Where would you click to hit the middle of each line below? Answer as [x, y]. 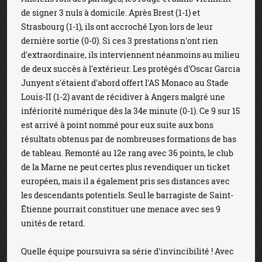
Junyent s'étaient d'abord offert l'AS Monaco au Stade [125, 83]
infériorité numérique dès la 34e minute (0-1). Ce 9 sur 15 [130, 111]
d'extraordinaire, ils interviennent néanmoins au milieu [130, 55]
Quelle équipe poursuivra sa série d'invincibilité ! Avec [127, 251]
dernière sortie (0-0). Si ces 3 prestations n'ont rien [120, 41]
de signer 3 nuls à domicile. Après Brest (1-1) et [111, 13]
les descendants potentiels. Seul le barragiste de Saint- [127, 195]
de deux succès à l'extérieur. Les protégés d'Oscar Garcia [131, 69]
